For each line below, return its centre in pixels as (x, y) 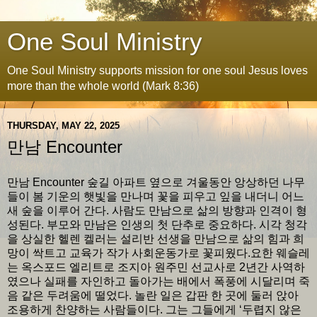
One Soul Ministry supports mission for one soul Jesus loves (157, 70)
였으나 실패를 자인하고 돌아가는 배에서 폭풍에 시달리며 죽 (158, 281)
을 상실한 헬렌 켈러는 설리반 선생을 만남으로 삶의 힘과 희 (156, 238)
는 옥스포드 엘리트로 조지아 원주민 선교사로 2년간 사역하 (156, 267)
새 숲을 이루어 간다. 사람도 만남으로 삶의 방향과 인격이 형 (157, 210)
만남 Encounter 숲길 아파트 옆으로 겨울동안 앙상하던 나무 (156, 182)
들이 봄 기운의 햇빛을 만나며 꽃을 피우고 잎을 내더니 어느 (156, 196)
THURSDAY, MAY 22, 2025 (63, 125)
